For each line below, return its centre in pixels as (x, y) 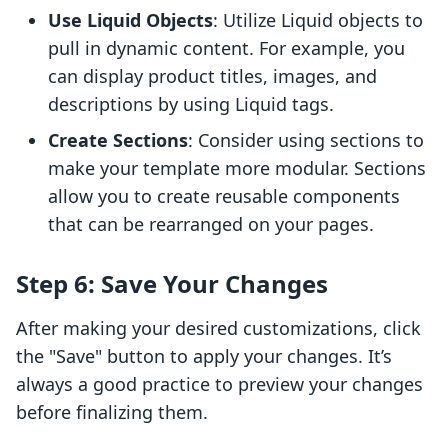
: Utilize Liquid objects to (318, 20)
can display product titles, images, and (212, 76)
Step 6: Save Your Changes (172, 284)
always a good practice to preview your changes (219, 384)
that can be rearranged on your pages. (211, 224)
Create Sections (118, 140)
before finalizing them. (112, 412)
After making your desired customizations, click (218, 328)
